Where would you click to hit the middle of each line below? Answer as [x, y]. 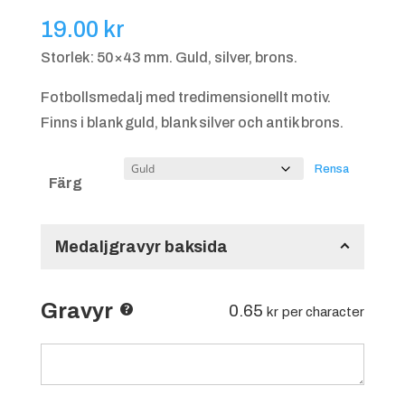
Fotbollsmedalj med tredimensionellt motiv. [185, 98]
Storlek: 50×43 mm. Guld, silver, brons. [169, 58]
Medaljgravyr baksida [141, 247]
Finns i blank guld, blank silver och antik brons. [192, 123]
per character [324, 312]
